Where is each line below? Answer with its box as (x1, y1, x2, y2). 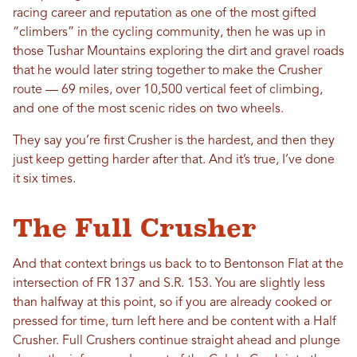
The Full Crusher (13, 214, 257, 242)
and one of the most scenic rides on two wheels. (13, 103, 284, 116)
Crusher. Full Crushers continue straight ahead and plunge (13, 335, 340, 347)
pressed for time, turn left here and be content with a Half (13, 316, 336, 328)
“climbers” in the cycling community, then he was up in (13, 26, 326, 39)
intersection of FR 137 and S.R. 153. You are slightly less (13, 277, 325, 290)
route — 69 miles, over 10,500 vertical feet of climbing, (13, 84, 323, 96)
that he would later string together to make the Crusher (13, 65, 322, 77)
